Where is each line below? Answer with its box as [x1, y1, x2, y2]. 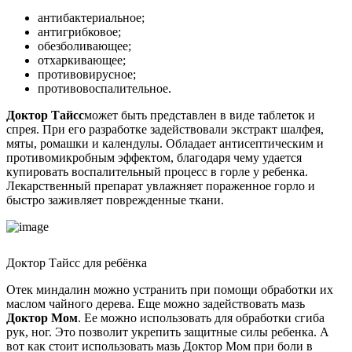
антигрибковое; [38, 25, 121, 39]
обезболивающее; [38, 39, 131, 53]
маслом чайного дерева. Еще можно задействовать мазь [6, 297, 305, 311]
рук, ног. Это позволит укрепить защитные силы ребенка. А [6, 325, 329, 339]
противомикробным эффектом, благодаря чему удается [6, 151, 302, 165]
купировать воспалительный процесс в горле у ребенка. [6, 165, 308, 179]
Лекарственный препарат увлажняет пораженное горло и [6, 179, 315, 193]
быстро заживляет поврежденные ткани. [6, 193, 224, 207]
